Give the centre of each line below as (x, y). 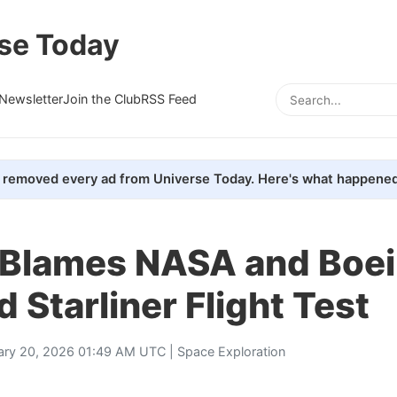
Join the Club (102, 98)
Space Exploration (231, 351)
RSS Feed (169, 98)
